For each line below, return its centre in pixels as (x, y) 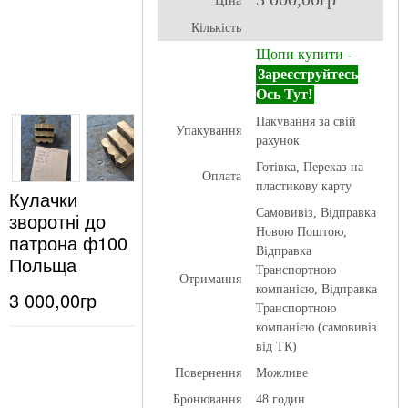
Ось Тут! (284, 94)
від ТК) (276, 347)
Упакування (208, 131)
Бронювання (207, 399)
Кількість (216, 28)
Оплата (221, 176)
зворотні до (57, 221)
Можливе (281, 373)
